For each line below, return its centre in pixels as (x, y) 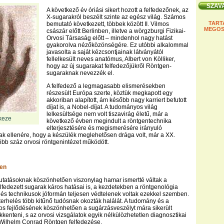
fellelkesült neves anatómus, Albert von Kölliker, (111, 59)
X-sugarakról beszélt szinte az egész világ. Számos (116, 17)
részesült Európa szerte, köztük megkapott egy (109, 93)
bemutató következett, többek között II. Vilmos (108, 24)
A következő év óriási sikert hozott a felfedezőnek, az (117, 10)
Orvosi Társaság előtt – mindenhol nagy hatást (109, 38)
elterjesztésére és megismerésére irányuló (104, 128)
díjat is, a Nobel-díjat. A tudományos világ (102, 107)
